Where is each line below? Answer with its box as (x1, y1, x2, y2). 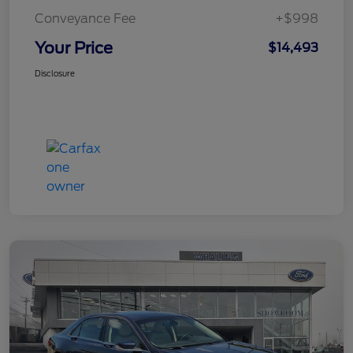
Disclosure (35, 69, 75, 79)
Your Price (35, 39, 113, 58)
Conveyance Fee (35, 11, 136, 27)
